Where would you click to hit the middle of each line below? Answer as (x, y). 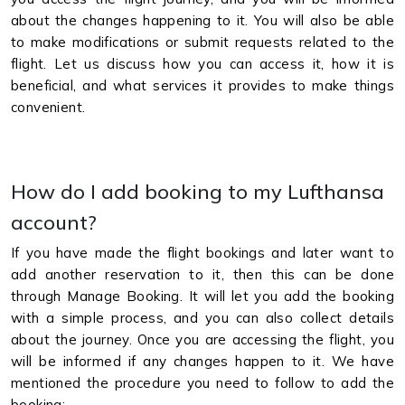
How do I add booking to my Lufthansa (198, 191)
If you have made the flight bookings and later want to (202, 253)
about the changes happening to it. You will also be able (202, 20)
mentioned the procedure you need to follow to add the (202, 383)
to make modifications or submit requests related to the (202, 42)
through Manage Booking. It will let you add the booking (202, 296)
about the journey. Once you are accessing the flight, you (202, 339)
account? (54, 222)
